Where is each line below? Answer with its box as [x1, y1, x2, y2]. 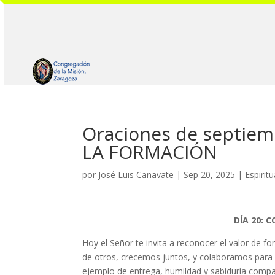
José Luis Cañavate [98, 169, 174, 181]
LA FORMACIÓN [82, 139, 218, 165]
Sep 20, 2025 [184, 169, 236, 181]
